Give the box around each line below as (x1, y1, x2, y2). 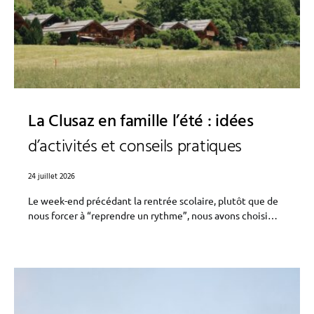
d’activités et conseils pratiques (28, 134, 243, 161)
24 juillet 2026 (28, 170, 75, 183)
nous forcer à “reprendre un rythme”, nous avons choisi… (28, 209, 278, 221)
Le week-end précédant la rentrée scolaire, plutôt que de (28, 194, 278, 207)
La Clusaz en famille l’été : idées (28, 109, 254, 135)
